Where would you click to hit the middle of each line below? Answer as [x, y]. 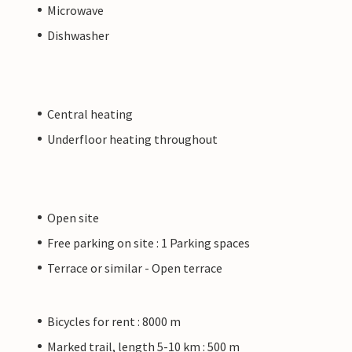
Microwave [75, 10]
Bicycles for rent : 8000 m [114, 321]
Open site [73, 217]
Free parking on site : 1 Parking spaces [148, 242]
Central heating [90, 114]
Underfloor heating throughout [132, 139]
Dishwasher [78, 35]
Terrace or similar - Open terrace [135, 268]
